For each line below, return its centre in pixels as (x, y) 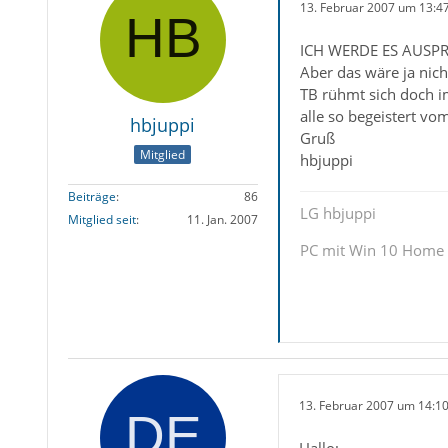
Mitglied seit (101, 220)
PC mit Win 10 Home (371, 249)
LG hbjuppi (337, 212)
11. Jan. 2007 (222, 220)
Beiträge (91, 197)
